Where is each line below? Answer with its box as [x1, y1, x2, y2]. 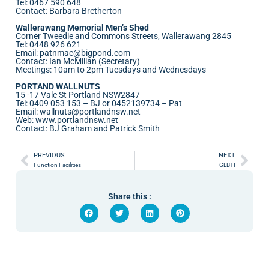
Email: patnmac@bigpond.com [16, 48, 130, 58]
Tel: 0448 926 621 [16, 40, 81, 49]
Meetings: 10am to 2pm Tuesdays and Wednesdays [16, 65, 206, 74]
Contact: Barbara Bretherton [16, 6, 122, 16]
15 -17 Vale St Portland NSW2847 [16, 90, 140, 100]
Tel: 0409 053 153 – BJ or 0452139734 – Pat [16, 98, 182, 108]
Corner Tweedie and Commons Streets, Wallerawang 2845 [16, 31, 231, 41]
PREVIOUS [34, 151, 65, 159]
